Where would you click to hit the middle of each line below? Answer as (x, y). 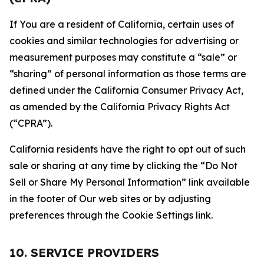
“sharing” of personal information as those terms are (128, 74)
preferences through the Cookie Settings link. (111, 215)
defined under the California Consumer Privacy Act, (126, 90)
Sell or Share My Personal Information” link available (130, 182)
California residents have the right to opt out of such (128, 149)
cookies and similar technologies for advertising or (124, 41)
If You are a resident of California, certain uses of (122, 24)
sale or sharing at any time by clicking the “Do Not (123, 166)
